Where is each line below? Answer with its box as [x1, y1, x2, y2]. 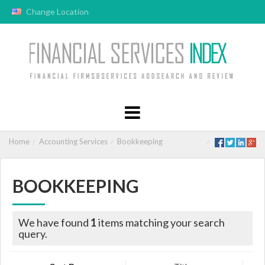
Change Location [24, 7, 89, 17]
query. [18, 227, 47, 240]
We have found [18, 215, 91, 229]
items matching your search [96, 215, 225, 229]
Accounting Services [39, 137, 108, 146]
